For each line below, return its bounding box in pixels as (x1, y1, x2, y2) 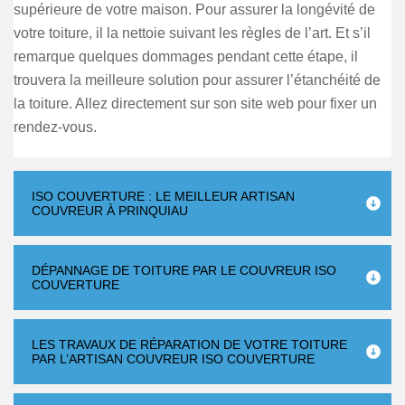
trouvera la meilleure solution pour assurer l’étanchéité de (14, 72, 381, 88)
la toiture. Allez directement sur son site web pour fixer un (14, 96, 377, 111)
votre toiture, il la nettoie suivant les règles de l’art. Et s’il (14, 25, 371, 41)
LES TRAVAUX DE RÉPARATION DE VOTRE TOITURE (32, 337, 347, 352)
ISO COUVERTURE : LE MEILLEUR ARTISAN (32, 189, 295, 203)
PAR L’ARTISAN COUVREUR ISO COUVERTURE (32, 352, 315, 366)
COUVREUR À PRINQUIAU (32, 203, 188, 218)
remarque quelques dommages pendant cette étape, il (14, 49, 358, 64)
